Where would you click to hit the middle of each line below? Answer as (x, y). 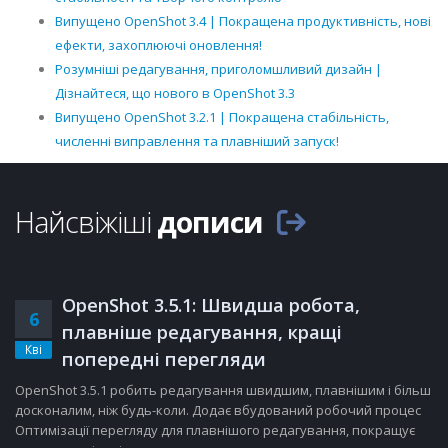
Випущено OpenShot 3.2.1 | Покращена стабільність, (222, 116)
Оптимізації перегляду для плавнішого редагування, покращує (215, 429)
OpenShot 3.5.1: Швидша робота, (211, 304)
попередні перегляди (164, 358)
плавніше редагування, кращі (202, 331)
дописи (210, 221)
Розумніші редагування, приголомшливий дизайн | (218, 68)
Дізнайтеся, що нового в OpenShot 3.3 (175, 92)
